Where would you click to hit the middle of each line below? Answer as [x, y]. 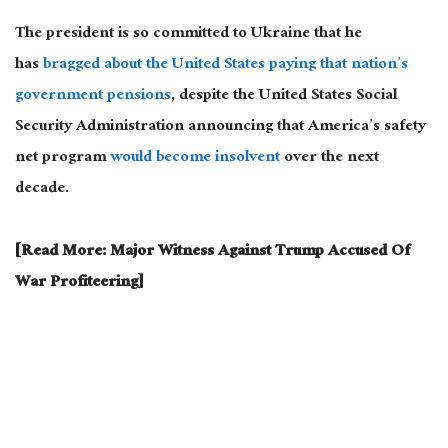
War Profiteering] [79, 283]
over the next [329, 159]
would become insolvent [195, 159]
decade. [44, 190]
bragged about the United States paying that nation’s [225, 66]
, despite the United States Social [284, 97]
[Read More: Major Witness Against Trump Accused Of [212, 252]
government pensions [93, 97]
